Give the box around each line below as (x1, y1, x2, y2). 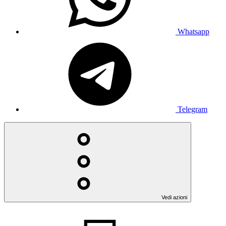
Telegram (178, 104, 207, 114)
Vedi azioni (161, 194, 187, 200)
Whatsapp (178, 27, 209, 36)
